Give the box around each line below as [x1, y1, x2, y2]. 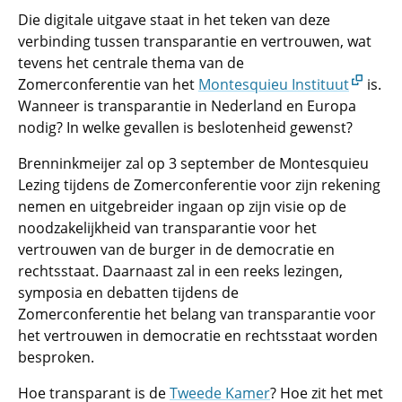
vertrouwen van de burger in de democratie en [18, 240, 335, 259]
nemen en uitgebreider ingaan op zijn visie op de [18, 197, 346, 216]
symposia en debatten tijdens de [18, 283, 239, 302]
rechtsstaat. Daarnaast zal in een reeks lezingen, [18, 261, 343, 281]
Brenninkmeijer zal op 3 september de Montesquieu [18, 153, 369, 173]
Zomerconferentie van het [18, 74, 198, 94]
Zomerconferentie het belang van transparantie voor [18, 304, 376, 324]
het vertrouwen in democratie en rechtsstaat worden [18, 326, 378, 345]
